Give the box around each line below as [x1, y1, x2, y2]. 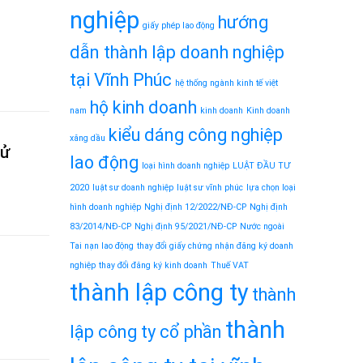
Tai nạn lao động [70, 240, 134, 251]
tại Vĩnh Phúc [70, 69, 172, 90]
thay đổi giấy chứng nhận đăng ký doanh [137, 240, 293, 251]
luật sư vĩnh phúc [177, 181, 243, 193]
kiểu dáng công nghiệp [109, 124, 283, 145]
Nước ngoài [240, 220, 284, 232]
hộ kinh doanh [90, 96, 197, 117]
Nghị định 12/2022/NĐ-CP [144, 201, 246, 212]
